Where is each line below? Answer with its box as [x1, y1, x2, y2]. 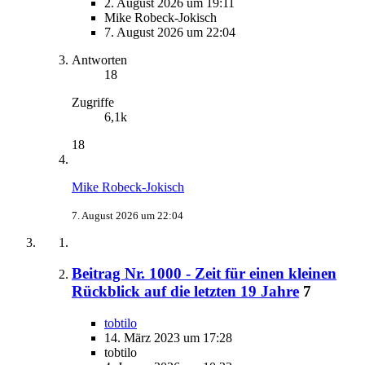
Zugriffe [72, 95, 114, 109]
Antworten [72, 52, 127, 67]
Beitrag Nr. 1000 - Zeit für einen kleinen [72, 265, 336, 283]
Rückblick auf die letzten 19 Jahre [72, 283, 299, 301]
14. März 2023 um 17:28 [104, 331, 232, 345]
